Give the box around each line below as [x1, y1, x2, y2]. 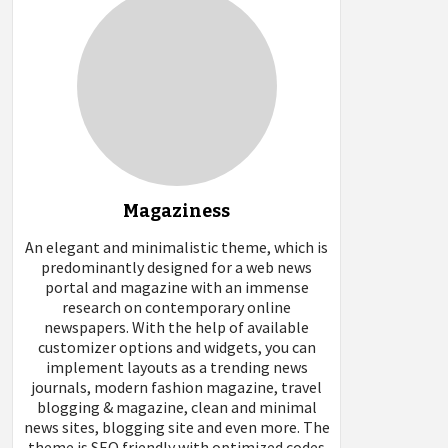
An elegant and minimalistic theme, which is [25, 237, 328, 258]
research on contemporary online [62, 297, 291, 318]
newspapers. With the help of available [44, 317, 309, 338]
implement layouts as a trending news [45, 357, 308, 378]
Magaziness [123, 200, 230, 223]
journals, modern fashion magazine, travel [31, 377, 322, 398]
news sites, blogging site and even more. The [23, 417, 330, 438]
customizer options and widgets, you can [37, 337, 316, 358]
